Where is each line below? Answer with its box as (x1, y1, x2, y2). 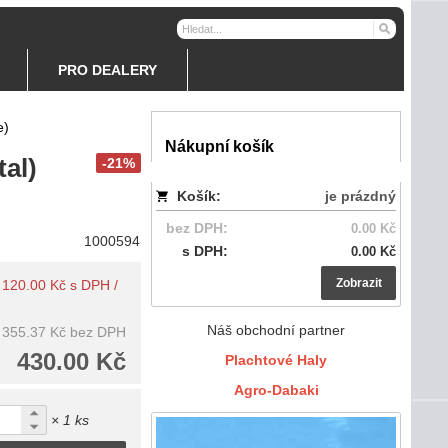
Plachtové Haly (225, 352, 327, 368)
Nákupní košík (165, 138, 274, 155)
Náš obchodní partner (207, 322, 345, 338)
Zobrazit (335, 276, 382, 290)
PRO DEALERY (58, 62, 157, 78)
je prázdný (325, 188, 396, 204)
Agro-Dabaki (233, 382, 319, 398)
